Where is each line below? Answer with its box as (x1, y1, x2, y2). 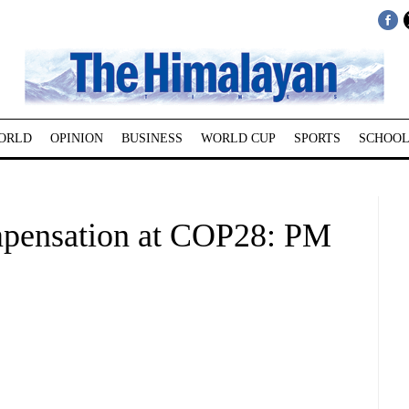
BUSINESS (121, 131, 183, 145)
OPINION (49, 131, 103, 145)
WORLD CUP (200, 131, 276, 145)
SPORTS (293, 131, 341, 145)
